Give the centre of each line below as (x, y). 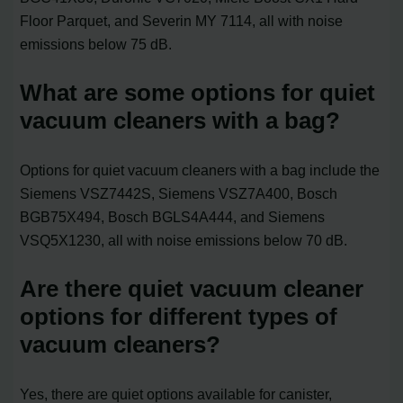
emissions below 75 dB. (96, 45)
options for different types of (179, 317)
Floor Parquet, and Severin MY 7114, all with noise (182, 21)
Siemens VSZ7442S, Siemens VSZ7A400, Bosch (179, 194)
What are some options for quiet (198, 93)
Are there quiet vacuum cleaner (192, 289)
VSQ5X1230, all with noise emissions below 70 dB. (184, 241)
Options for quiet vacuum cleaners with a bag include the (200, 170)
